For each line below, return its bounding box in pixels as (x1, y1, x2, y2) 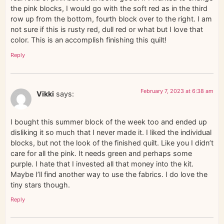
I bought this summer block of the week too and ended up (10, 117, 207, 126)
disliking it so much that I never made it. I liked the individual (10, 127, 211, 136)
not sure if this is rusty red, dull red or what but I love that (10, 25, 203, 34)
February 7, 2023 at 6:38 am (140, 87, 213, 94)
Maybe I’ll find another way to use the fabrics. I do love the (10, 169, 207, 178)
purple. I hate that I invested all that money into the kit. (10, 159, 193, 168)
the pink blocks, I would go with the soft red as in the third (10, 4, 207, 13)
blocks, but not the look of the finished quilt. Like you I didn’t (10, 138, 213, 147)
